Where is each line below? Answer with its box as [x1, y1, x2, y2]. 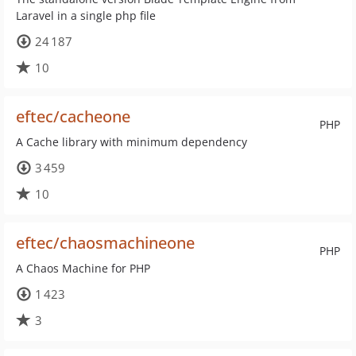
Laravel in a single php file [16, 8, 156, 23]
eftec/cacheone [16, 106, 130, 127]
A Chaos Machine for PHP [16, 261, 150, 276]
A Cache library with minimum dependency [16, 134, 247, 149]
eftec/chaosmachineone [16, 232, 195, 253]
